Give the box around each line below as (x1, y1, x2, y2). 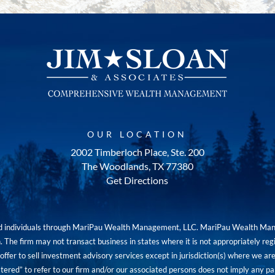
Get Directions (106, 174, 169, 187)
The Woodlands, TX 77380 (81, 160, 193, 172)
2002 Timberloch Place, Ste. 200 (70, 146, 204, 158)
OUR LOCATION (87, 129, 188, 140)
